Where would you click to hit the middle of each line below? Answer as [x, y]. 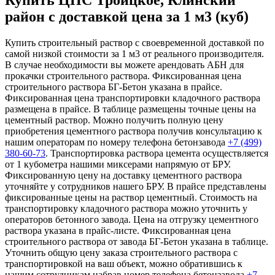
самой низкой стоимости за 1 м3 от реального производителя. [134, 54]
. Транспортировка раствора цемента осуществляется [157, 153]
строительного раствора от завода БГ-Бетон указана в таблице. [137, 242]
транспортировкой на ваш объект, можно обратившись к [124, 264]
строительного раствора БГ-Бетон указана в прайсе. [114, 87]
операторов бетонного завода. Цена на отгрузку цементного [132, 220]
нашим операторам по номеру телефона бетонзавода [116, 142]
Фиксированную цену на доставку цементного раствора [123, 176]
